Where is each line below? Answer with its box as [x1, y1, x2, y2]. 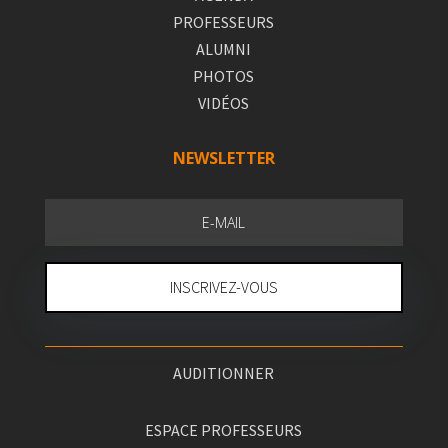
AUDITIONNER [173, 363, 275, 384]
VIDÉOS [198, 93, 250, 114]
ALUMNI [196, 39, 252, 60]
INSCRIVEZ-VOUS [169, 277, 278, 298]
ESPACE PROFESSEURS [145, 420, 303, 441]
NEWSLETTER [172, 147, 275, 170]
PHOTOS [193, 66, 255, 87]
